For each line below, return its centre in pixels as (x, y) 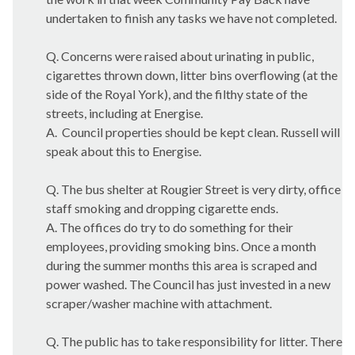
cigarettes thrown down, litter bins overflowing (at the (192, 75)
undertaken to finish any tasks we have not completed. (191, 18)
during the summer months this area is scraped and (181, 265)
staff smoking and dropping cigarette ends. (162, 208)
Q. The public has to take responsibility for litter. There (194, 341)
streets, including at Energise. (124, 113)
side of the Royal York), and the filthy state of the (177, 94)
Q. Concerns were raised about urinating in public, (180, 56)
